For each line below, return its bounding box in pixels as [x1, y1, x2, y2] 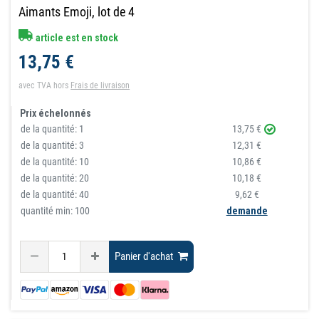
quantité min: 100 [21, 204, 90, 216]
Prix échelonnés [20, 107, 92, 119]
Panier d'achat [115, 250, 174, 263]
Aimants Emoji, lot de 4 [19, 4, 135, 19]
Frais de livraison [70, 80, 130, 90]
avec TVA [19, 80, 52, 90]
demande [226, 204, 268, 216]
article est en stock [33, 31, 119, 43]
